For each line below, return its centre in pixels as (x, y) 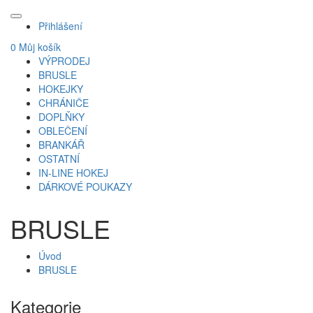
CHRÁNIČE (64, 102)
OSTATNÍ (59, 158)
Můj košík (38, 46)
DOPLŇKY (61, 116)
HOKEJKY (61, 88)
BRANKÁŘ (61, 144)
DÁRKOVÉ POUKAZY (85, 186)
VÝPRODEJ (64, 60)
